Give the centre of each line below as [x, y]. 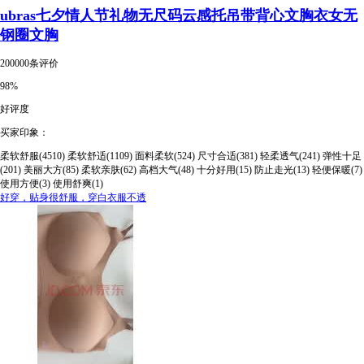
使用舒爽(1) [78, 183]
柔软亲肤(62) [109, 169]
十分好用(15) [224, 169]
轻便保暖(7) [337, 169]
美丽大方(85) [51, 169]
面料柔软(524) [165, 156]
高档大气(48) [167, 169]
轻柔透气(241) [290, 156]
